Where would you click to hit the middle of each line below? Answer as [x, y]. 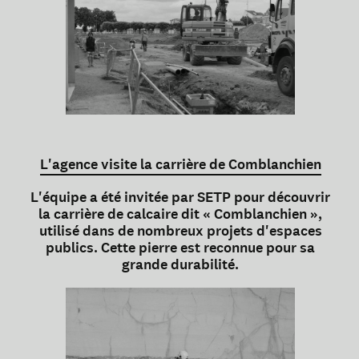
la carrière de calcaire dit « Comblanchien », [180, 214]
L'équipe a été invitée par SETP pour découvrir [180, 198]
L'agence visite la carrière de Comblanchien [180, 165]
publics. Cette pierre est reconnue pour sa [180, 248]
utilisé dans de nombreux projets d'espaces [180, 231]
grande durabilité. [180, 265]
